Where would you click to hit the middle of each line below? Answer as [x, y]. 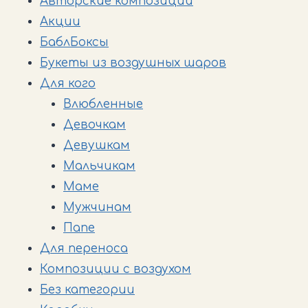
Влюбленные [103, 104]
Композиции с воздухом [115, 269]
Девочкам [95, 124]
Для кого [68, 83]
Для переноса [84, 248]
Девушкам [97, 145]
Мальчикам [99, 166]
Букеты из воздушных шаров [133, 63]
